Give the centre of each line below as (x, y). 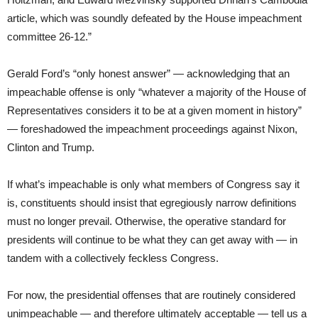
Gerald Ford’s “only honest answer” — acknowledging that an (148, 73)
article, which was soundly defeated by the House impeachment (154, 18)
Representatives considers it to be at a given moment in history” (154, 110)
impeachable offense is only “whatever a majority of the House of (157, 92)
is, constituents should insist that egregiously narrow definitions (152, 202)
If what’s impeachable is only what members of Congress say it (153, 184)
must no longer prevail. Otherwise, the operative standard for (147, 221)
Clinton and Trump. (51, 147)
